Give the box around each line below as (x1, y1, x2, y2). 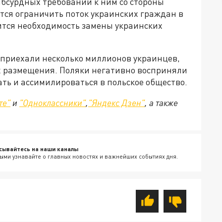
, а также (145, 97, 178, 108)
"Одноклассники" (19, 97, 86, 108)
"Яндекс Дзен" (88, 97, 145, 108)
